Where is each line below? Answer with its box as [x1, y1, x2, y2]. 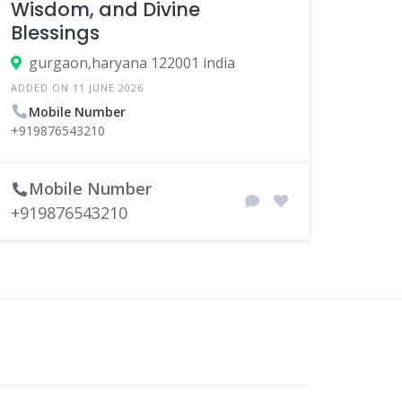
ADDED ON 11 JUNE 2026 [11, 80, 144, 94]
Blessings [11, 19, 100, 46]
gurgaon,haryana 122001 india [29, 52, 236, 73]
